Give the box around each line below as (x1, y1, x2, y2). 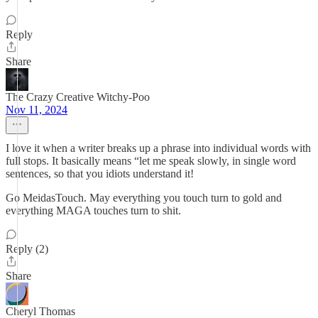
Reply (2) (6, 243, 48, 255)
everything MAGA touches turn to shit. (6, 204, 181, 216)
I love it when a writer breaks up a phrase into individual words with (6, 142, 311, 154)
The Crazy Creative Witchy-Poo (6, 91, 150, 103)
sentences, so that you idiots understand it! (6, 168, 194, 180)
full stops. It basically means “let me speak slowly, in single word (6, 155, 296, 167)
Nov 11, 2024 (6, 104, 67, 116)
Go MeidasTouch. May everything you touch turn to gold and (6, 192, 282, 204)
